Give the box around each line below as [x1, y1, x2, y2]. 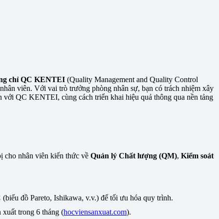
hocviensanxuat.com [64, 208, 127, 217]
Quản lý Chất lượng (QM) [90, 152, 177, 160]
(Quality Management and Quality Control [65, 75, 198, 84]
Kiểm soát [181, 152, 214, 160]
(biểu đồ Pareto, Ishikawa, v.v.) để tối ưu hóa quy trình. [1, 194, 173, 202]
